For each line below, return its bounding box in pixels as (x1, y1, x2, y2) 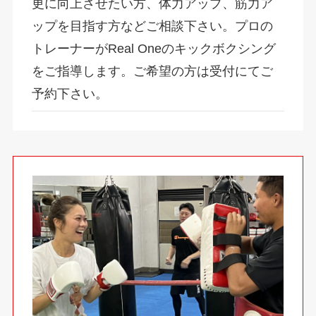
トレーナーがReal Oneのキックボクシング (31, 41, 276, 56)
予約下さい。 (31, 86, 108, 101)
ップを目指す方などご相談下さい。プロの (31, 18, 273, 33)
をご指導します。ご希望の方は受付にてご (31, 63, 273, 78)
